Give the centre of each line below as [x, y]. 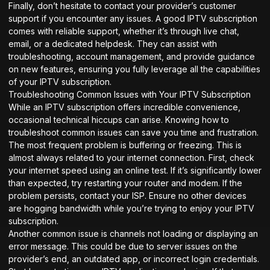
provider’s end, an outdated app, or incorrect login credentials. [134, 259]
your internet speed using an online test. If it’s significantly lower [135, 170]
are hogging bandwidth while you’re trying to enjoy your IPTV [131, 208]
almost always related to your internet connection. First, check [131, 157]
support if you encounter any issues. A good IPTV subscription [133, 18]
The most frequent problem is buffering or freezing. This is [125, 145]
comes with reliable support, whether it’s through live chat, [124, 31]
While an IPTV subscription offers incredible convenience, [124, 107]
